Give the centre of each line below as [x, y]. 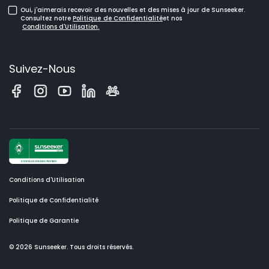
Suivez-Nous [42, 68]
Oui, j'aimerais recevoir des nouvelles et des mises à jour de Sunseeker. [133, 10]
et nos [172, 18]
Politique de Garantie [44, 220]
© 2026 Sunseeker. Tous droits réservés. [71, 247]
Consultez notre [46, 18]
